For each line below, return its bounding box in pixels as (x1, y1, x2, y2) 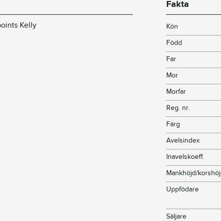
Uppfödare (166, 185, 199, 194)
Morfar (166, 87, 186, 96)
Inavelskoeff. (166, 152, 204, 161)
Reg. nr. (166, 104, 190, 112)
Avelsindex (166, 136, 200, 145)
